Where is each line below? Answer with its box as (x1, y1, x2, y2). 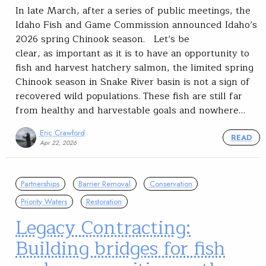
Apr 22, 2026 (39, 138, 77, 148)
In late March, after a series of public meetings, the (15, 3, 251, 19)
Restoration (86, 195, 122, 207)
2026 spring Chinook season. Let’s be (15, 31, 189, 47)
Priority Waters (21, 195, 68, 207)
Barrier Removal (78, 178, 131, 190)
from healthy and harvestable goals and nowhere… (15, 103, 245, 119)
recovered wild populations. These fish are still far (15, 88, 242, 104)
